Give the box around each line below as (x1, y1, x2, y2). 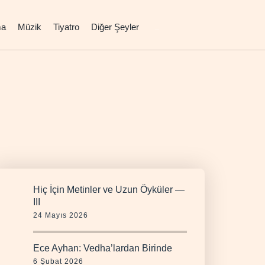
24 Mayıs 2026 (33, 211, 88, 219)
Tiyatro (53, 21, 79, 32)
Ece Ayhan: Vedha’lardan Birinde (33, 243, 172, 253)
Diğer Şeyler (91, 21, 139, 32)
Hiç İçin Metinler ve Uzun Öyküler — (33, 185, 185, 195)
